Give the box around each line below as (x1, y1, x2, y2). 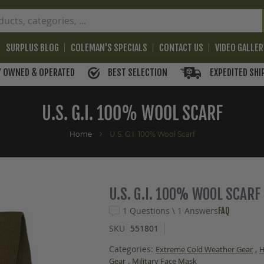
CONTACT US (159, 42, 204, 54)
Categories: (109, 243, 156, 255)
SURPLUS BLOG (6, 42, 60, 54)
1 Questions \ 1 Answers (123, 205, 219, 216)
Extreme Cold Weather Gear (156, 244, 253, 255)
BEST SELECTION (106, 67, 167, 78)
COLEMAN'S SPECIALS (71, 42, 148, 54)
